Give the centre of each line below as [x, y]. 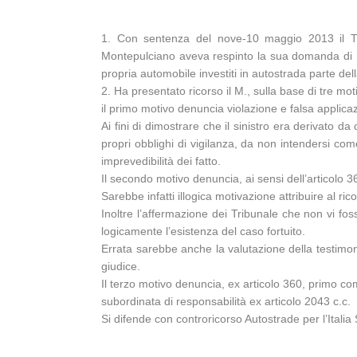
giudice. [121, 266]
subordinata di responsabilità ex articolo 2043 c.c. [226, 301]
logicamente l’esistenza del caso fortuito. [204, 231]
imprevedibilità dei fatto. [161, 161]
